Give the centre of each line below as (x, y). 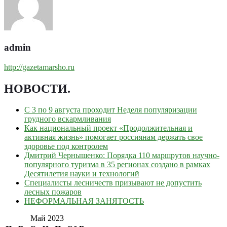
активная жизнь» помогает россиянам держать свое (113, 137)
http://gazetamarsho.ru (39, 67)
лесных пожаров (53, 192)
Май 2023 (47, 218)
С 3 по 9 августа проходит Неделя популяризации (111, 110)
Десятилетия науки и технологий (82, 174)
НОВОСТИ (36, 88)
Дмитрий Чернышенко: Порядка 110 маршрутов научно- (122, 156)
